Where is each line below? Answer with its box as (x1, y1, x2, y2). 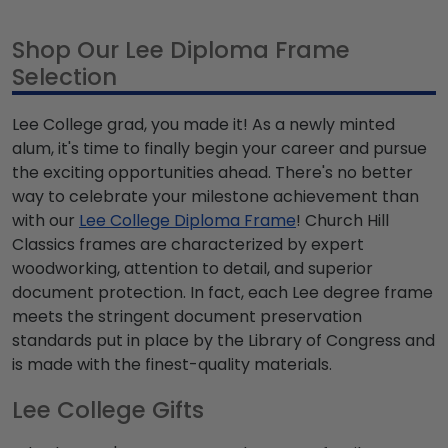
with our (12, 209, 79, 233)
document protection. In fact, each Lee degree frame (12, 281, 433, 305)
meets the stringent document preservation (12, 305, 362, 329)
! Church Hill (296, 209, 389, 233)
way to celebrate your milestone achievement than (12, 185, 419, 209)
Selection (12, 61, 117, 94)
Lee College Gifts (12, 394, 204, 427)
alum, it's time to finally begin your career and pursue (12, 137, 427, 161)
